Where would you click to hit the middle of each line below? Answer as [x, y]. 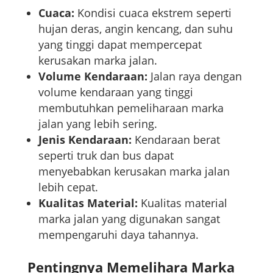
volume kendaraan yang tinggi [115, 92]
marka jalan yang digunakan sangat [129, 218]
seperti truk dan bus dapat [106, 155]
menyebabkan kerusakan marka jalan [134, 171]
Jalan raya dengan [194, 76]
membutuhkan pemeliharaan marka [131, 108]
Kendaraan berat [175, 139]
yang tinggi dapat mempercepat [120, 44]
